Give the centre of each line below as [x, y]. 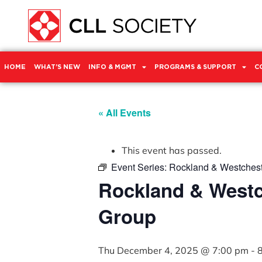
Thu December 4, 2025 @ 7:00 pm [173, 250]
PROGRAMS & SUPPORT [195, 67]
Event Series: [140, 167]
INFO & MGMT [112, 67]
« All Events [125, 112]
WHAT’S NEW [57, 67]
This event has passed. [172, 150]
